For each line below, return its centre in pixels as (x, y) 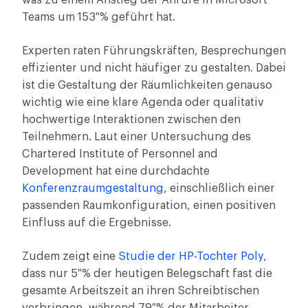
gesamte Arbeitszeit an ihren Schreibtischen (141, 291)
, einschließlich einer (219, 188)
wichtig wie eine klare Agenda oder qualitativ (143, 102)
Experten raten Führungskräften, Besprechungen (154, 51)
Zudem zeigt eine (70, 256)
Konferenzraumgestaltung (93, 188)
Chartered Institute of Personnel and (120, 154)
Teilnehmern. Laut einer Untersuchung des (136, 137)
